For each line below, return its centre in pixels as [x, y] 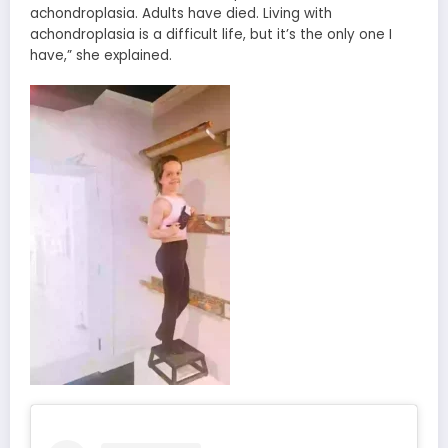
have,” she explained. [101, 56]
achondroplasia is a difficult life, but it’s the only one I [211, 35]
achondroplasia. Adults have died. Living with [181, 14]
